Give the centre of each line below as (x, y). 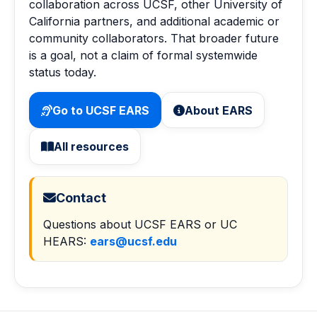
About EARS (219, 110)
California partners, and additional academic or (154, 21)
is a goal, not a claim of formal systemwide (143, 55)
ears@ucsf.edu (133, 241)
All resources (91, 147)
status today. (63, 72)
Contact (81, 197)
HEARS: (67, 241)
